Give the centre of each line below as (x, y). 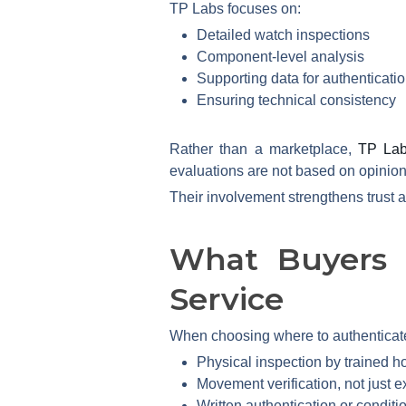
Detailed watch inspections (283, 34)
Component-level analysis (280, 56)
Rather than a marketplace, (264, 149)
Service (227, 299)
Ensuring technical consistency (296, 100)
